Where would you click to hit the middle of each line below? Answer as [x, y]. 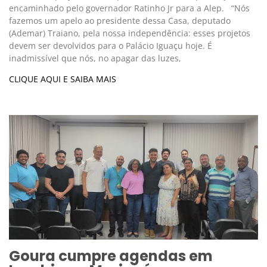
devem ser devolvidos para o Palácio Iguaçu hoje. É [111, 46]
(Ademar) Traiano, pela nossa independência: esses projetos [130, 33]
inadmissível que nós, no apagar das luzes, [95, 58]
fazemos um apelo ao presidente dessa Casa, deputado [120, 21]
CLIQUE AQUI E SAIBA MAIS [63, 79]
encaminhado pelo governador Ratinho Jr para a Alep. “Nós [129, 8]
